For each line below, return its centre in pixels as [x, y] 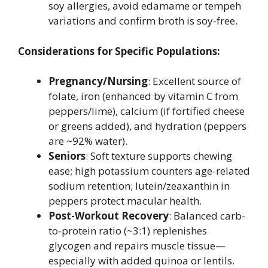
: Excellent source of [194, 81]
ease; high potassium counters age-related [149, 171]
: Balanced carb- [207, 216]
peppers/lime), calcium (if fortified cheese [147, 111]
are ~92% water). [88, 141]
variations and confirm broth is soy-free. [143, 21]
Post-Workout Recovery [109, 216]
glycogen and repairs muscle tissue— [137, 246]
